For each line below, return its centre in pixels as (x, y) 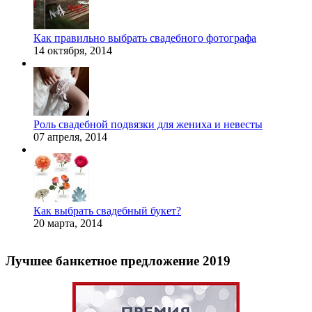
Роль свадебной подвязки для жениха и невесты (148, 124)
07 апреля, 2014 (70, 136)
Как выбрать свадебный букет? (107, 210)
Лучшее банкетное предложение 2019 (118, 261)
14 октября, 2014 (73, 50)
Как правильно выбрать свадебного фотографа (145, 38)
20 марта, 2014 (68, 223)
